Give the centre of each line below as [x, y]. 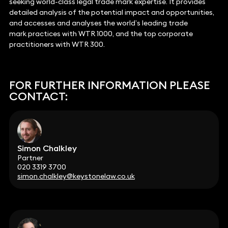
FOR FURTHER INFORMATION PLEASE [109, 85]
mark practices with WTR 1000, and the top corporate [101, 34]
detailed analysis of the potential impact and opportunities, [111, 12]
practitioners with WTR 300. [57, 45]
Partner [30, 158]
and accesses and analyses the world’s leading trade [98, 23]
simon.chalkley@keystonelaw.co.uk [76, 176]
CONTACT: [38, 96]
